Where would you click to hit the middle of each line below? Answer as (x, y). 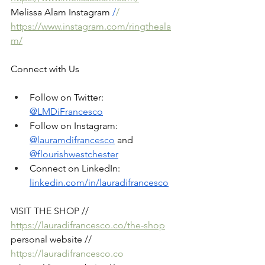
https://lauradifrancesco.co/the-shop (88, 225)
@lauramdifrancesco (72, 140)
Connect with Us (45, 69)
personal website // (52, 239)
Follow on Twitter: (68, 97)
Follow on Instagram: (75, 126)
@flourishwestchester (74, 154)
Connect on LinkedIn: (76, 168)
